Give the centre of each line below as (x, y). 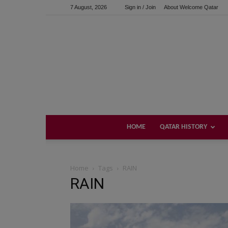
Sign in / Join (140, 7)
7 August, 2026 (89, 7)
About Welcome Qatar (191, 7)
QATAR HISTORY (183, 127)
